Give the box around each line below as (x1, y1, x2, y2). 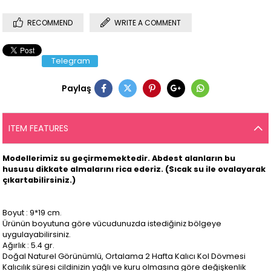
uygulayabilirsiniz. (2, 229, 71, 240)
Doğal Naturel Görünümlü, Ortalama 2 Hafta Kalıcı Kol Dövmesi (2, 250, 246, 261)
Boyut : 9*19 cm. (2, 207, 62, 218)
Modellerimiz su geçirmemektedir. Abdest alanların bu (2, 152, 236, 163)
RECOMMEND (27, 17, 73, 28)
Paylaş (62, 82, 91, 94)
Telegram (51, 55, 91, 66)
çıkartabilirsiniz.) (2, 174, 76, 185)
